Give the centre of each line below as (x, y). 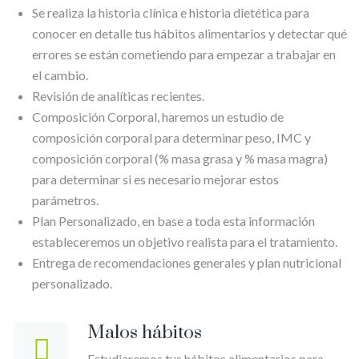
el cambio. (60, 75)
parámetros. (65, 200)
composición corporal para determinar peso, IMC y (171, 137)
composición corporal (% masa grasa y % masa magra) (180, 158)
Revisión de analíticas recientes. (119, 95)
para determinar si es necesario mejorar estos (155, 179)
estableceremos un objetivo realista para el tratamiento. (185, 241)
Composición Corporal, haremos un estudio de (158, 116)
